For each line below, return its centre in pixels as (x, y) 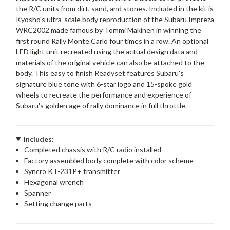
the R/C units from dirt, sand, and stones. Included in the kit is (115, 8)
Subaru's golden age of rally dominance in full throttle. (101, 105)
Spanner (38, 193)
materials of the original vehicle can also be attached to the (110, 62)
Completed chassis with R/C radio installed (93, 149)
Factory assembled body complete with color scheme (109, 160)
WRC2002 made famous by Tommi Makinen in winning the (109, 30)
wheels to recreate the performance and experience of (104, 94)
